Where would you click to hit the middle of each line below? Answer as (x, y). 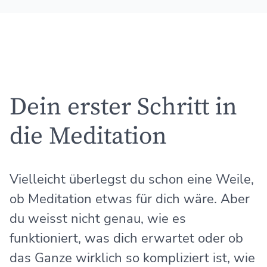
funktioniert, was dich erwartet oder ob (126, 239)
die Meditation (88, 136)
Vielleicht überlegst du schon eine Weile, (131, 180)
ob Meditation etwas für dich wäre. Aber (129, 199)
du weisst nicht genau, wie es (97, 219)
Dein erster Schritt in (123, 107)
